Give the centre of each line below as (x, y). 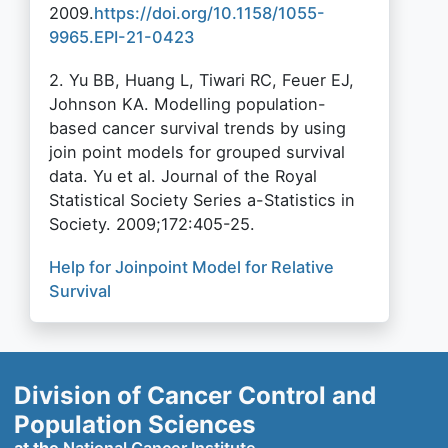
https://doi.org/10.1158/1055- (209, 12)
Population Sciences (135, 424)
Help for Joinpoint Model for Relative (191, 267)
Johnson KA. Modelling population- (187, 104)
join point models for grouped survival (196, 152)
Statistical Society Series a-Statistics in (201, 200)
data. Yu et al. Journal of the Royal (182, 176)
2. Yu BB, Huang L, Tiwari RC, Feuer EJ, (201, 80)
